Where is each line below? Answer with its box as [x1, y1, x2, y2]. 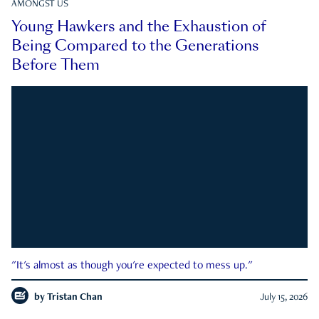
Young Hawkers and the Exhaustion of [11, 16, 266, 36]
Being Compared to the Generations [11, 35, 259, 56]
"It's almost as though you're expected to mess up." [11, 260, 253, 272]
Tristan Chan [47, 292, 103, 303]
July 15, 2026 [260, 292, 308, 303]
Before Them [11, 54, 100, 75]
